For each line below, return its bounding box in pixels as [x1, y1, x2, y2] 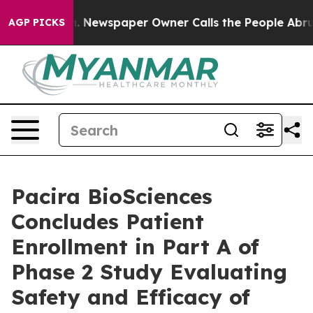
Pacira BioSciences [11, 183, 212, 210]
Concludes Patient [11, 208, 204, 235]
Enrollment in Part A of [11, 233, 259, 260]
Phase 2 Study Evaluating [11, 259, 287, 285]
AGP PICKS [8, 16, 65, 29]
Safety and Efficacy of [11, 284, 250, 310]
